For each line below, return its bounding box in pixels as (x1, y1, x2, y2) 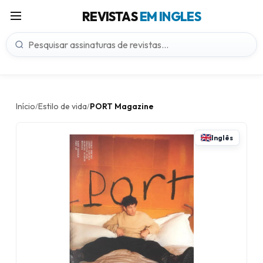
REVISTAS (82, 9, 140, 24)
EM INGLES (139, 9, 201, 24)
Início (16, 101, 35, 112)
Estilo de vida (38, 101, 87, 112)
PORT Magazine (90, 101, 154, 112)
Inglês (211, 133, 233, 142)
